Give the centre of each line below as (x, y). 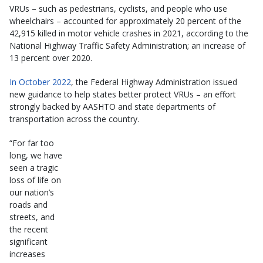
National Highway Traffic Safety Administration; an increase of (127, 46)
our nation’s (32, 193)
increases (27, 254)
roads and (28, 205)
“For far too (32, 143)
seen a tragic (34, 168)
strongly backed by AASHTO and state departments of (112, 107)
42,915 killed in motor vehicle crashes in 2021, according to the (129, 33)
